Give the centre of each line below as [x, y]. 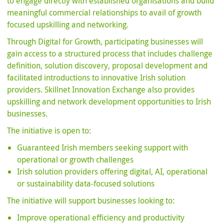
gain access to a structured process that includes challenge [110, 54]
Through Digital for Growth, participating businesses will [105, 42]
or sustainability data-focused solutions [86, 184]
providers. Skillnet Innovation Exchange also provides [101, 90]
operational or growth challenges [75, 160]
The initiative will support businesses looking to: [91, 201]
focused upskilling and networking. [68, 25]
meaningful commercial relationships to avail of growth [104, 13]
